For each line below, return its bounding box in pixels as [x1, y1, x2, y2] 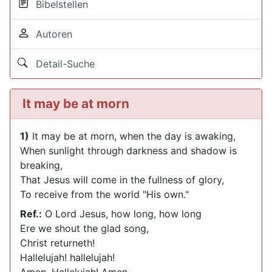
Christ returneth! [20, 237, 95, 249]
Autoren [30, 28, 72, 40]
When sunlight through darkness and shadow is [20, 144, 237, 157]
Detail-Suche [30, 58, 95, 70]
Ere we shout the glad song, [20, 222, 149, 234]
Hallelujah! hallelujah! [20, 251, 115, 263]
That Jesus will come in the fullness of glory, [20, 174, 224, 186]
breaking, [20, 159, 63, 171]
